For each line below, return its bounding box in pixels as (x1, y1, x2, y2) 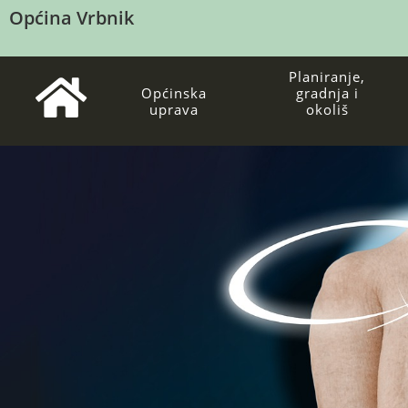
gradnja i (295, 84, 359, 102)
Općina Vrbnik (9, 5, 134, 30)
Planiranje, (289, 67, 366, 86)
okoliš (305, 100, 349, 118)
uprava (149, 100, 199, 118)
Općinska (141, 84, 208, 102)
